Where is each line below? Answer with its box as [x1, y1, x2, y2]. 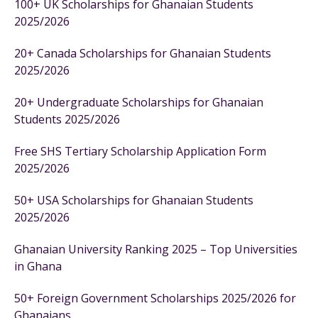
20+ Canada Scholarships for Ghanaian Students [14, 45, 271, 61]
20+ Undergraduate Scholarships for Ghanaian [14, 94, 263, 110]
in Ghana [14, 258, 62, 274]
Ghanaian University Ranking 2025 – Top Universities [14, 241, 297, 257]
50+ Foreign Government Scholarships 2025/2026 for [14, 290, 296, 306]
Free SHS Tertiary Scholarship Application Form [14, 143, 266, 159]
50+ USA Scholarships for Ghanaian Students [14, 192, 253, 208]
